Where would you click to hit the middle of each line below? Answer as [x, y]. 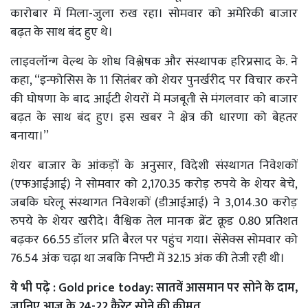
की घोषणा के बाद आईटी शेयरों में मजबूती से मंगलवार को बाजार [154, 99]
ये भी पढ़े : [34, 288]
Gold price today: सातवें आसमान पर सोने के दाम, [178, 288]
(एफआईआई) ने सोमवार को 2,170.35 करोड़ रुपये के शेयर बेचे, [154, 184]
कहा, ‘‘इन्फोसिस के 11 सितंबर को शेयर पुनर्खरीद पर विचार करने [154, 80]
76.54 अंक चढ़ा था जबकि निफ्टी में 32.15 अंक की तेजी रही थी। [149, 258]
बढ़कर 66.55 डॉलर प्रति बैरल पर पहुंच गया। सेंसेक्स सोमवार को [154, 240]
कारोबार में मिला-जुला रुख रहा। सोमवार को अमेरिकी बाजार [154, 13]
